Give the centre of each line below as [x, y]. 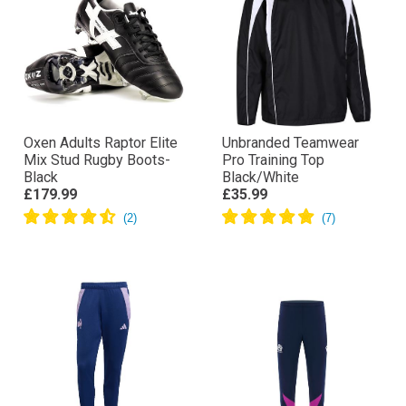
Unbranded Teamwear [290, 143]
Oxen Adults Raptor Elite [101, 143]
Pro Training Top [273, 160]
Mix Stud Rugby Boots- [97, 160]
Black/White [261, 177]
